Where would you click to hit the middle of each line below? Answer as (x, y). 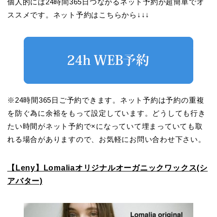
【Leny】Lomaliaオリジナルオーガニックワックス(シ (108, 168)
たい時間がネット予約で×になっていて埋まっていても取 (105, 126)
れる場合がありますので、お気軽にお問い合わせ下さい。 (107, 139)
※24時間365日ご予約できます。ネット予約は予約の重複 (106, 100)
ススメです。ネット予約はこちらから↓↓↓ (79, 15)
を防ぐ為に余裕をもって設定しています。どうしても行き (107, 113)
